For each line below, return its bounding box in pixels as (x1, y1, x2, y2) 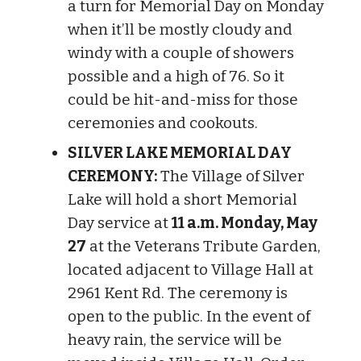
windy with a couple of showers (68, 43, 294, 62)
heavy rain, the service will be (68, 330, 282, 349)
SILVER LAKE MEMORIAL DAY (68, 143, 292, 162)
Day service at (68, 213, 172, 232)
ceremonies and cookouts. (68, 113, 258, 132)
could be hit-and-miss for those (68, 89, 298, 109)
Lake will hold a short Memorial (68, 189, 297, 209)
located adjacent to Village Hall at (68, 259, 313, 279)
